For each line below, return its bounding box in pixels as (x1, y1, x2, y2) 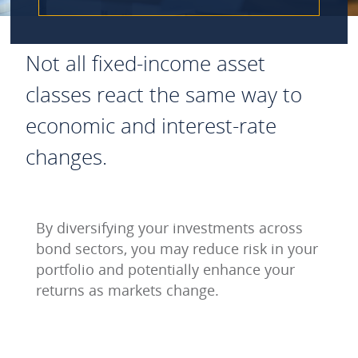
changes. (26, 142, 107, 171)
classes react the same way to (26, 80, 302, 109)
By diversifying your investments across (36, 218, 303, 237)
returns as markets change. (36, 280, 219, 300)
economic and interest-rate (26, 111, 276, 140)
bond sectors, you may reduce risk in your (36, 239, 318, 258)
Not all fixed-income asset (26, 49, 265, 78)
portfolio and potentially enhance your (36, 260, 295, 279)
